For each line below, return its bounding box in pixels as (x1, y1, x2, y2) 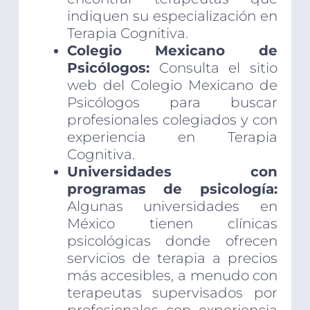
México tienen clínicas (66, 215, 278, 232)
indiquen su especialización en (66, 8, 278, 25)
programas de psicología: (66, 181, 278, 198)
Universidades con (66, 163, 278, 181)
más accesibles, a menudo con (66, 267, 278, 284)
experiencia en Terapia (66, 129, 278, 146)
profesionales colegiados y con (66, 111, 278, 129)
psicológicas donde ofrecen (66, 232, 278, 250)
